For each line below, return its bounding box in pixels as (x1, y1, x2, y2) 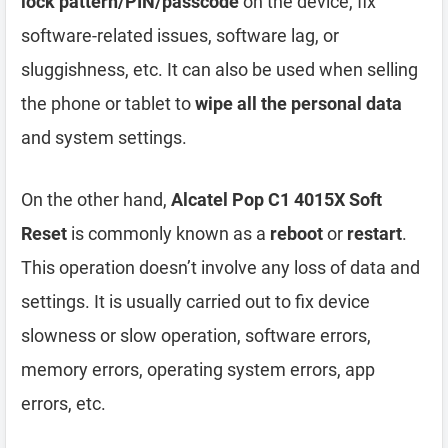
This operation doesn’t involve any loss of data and (21, 256, 420, 278)
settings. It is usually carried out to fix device (21, 290, 370, 312)
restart (347, 222, 402, 244)
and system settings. (21, 126, 187, 148)
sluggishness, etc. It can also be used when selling (21, 58, 418, 80)
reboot (270, 222, 323, 244)
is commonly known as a (67, 222, 270, 244)
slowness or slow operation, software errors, (21, 324, 371, 346)
